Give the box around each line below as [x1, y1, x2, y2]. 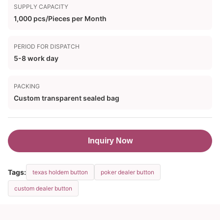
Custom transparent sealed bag [14, 94, 119, 102]
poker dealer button [101, 168, 154, 176]
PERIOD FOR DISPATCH [14, 43, 80, 50]
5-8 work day [14, 54, 58, 62]
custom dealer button [14, 185, 72, 192]
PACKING [14, 82, 40, 90]
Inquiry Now [87, 137, 133, 145]
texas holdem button [32, 168, 88, 176]
